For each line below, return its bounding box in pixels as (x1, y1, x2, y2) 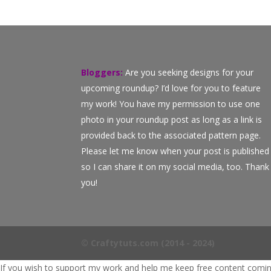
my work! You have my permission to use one (81, 97, 261, 109)
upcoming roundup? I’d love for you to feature (81, 82, 261, 94)
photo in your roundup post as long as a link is (81, 113, 263, 125)
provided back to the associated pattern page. (81, 129, 261, 141)
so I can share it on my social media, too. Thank (81, 160, 270, 172)
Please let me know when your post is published (81, 145, 270, 157)
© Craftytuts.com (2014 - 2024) (81, 237, 215, 249)
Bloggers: (81, 66, 123, 78)
